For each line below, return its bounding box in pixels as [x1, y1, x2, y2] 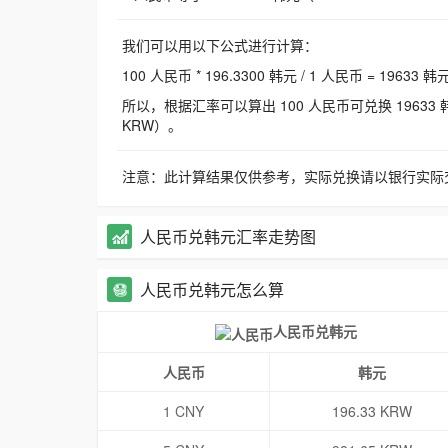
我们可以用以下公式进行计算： [122, 35, 318, 56]
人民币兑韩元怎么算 [140, 278, 284, 302]
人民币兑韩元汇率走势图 [140, 225, 316, 249]
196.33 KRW [331, 401, 412, 422]
